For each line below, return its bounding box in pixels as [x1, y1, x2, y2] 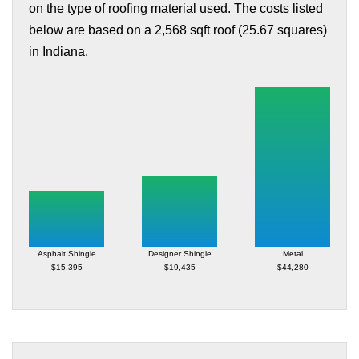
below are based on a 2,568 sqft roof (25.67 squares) [29, 23, 327, 37]
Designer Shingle [147, 249, 212, 259]
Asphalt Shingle [37, 249, 96, 259]
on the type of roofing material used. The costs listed [29, 2, 323, 15]
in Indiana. [29, 45, 88, 58]
